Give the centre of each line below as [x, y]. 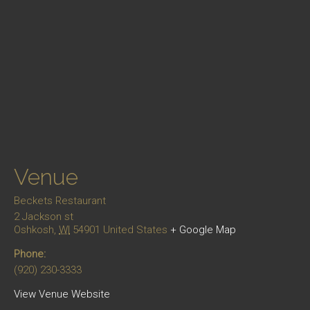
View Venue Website [62, 294]
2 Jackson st [44, 217]
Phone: [30, 254]
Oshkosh [34, 230]
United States [135, 230]
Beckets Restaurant [60, 201]
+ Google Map [203, 230]
